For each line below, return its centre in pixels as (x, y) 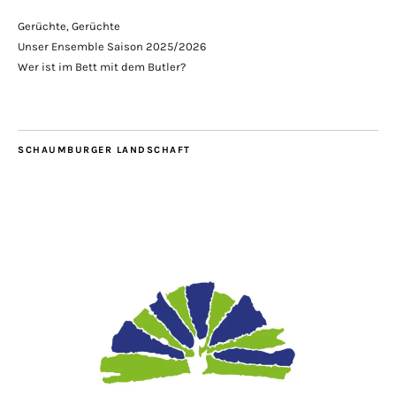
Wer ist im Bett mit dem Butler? (102, 67)
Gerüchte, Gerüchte (69, 27)
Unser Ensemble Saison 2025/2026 (112, 47)
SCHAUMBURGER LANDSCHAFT (104, 150)
